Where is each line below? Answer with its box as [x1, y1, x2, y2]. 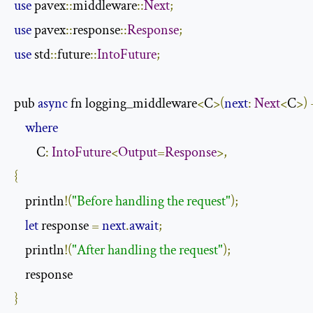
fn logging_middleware [68, 94, 197, 112]
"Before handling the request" [72, 191, 231, 210]
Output [118, 143, 157, 161]
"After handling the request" [72, 240, 223, 259]
